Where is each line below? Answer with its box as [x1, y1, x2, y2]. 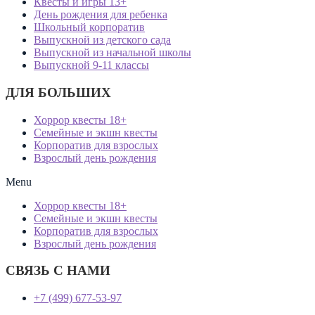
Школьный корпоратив [34, 21, 145, 34]
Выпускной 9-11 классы [34, 59, 149, 72]
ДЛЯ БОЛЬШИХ [6, 84, 111, 100]
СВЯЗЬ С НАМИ [6, 263, 110, 278]
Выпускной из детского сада [34, 34, 171, 46]
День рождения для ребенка [34, 8, 167, 21]
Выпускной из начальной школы [34, 46, 191, 59]
